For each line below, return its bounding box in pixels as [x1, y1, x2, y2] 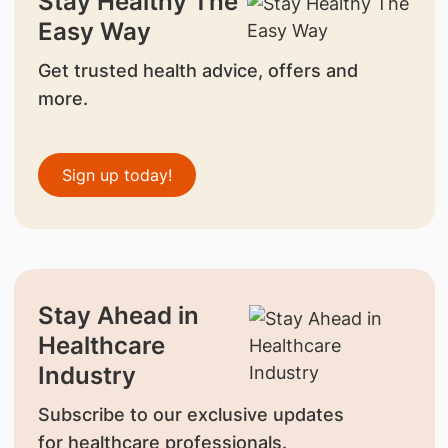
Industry [37, 360, 136, 390]
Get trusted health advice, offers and [37, 59, 358, 81]
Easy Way [37, 16, 151, 46]
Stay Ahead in [37, 300, 199, 330]
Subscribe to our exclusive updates [37, 403, 344, 425]
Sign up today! [61, 164, 172, 185]
